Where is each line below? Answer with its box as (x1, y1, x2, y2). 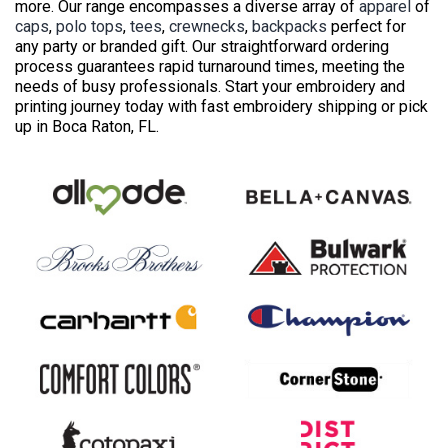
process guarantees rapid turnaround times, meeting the (15, 56, 405, 76)
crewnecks (169, 16, 245, 36)
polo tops (56, 16, 123, 36)
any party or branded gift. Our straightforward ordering (15, 36, 389, 56)
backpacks (252, 16, 327, 36)
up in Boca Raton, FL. (15, 116, 159, 136)
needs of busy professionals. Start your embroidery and (15, 76, 405, 96)
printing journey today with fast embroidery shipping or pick (15, 96, 428, 116)
